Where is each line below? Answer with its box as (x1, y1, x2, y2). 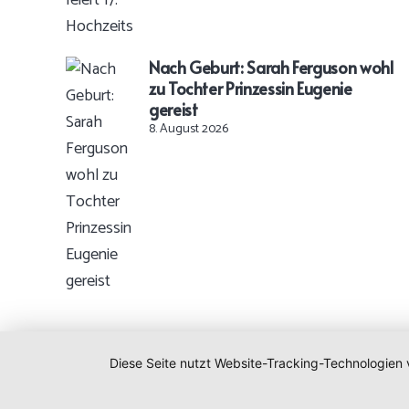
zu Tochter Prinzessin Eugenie (148, 77, 352, 100)
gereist (148, 98, 198, 121)
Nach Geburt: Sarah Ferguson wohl (148, 56, 393, 79)
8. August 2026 (148, 119, 228, 140)
